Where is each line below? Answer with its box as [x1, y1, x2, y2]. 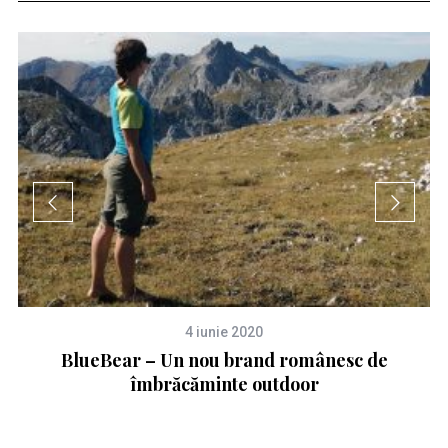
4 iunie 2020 [185, 324, 264, 341]
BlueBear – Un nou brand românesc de [60, 348, 388, 373]
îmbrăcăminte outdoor [129, 372, 319, 397]
